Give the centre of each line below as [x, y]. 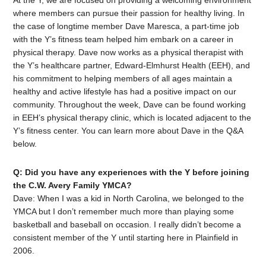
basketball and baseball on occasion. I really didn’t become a [127, 225]
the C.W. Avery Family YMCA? [73, 186]
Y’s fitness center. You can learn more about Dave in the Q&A [128, 131]
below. [25, 144]
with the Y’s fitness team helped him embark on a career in [123, 39]
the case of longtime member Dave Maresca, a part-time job [126, 26]
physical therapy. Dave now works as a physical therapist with [129, 53]
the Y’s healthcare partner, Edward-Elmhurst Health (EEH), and [132, 66]
